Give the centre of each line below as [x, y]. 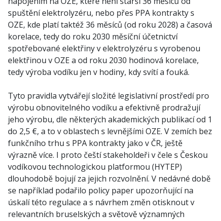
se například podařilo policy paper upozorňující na [101, 190]
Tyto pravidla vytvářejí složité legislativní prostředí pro [109, 96]
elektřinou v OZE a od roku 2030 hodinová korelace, [103, 60]
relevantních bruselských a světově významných [96, 214]
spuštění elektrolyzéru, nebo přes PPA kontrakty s [101, 13]
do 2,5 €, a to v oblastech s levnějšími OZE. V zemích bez [110, 131]
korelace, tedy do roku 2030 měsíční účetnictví [93, 37]
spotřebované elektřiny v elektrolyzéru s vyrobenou [104, 48]
